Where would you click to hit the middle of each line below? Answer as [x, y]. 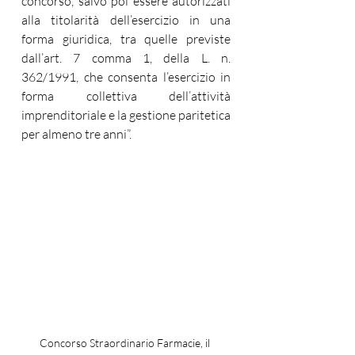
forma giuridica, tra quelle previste [126, 39]
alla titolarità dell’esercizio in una [126, 20]
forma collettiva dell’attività [126, 96]
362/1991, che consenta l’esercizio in [126, 77]
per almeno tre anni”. [76, 134]
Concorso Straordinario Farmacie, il [126, 343]
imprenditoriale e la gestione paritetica [126, 115]
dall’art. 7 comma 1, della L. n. [126, 58]
